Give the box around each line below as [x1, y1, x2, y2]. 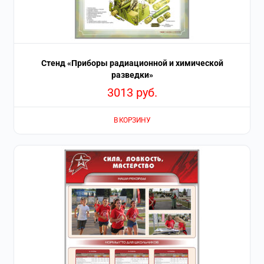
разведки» [111, 70, 153, 80]
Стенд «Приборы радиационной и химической [41, 58, 223, 68]
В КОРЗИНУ [113, 116, 151, 125]
